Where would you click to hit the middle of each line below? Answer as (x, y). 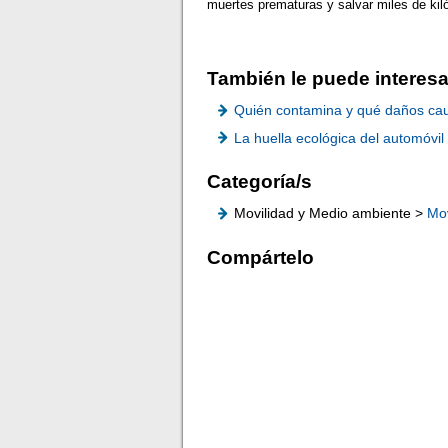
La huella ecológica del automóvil (339, 137)
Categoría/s (260, 182)
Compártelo (261, 257)
